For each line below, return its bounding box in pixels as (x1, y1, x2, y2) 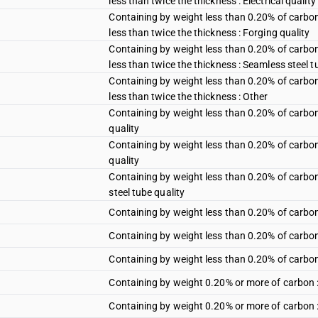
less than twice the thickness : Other (109, 91, 268, 102)
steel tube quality (109, 187, 185, 198)
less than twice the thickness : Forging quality (109, 27, 310, 38)
